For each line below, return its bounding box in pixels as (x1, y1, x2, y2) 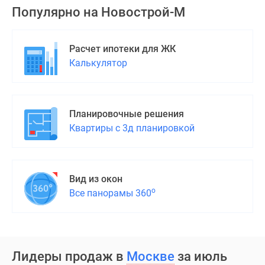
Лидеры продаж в (12, 249, 127, 264)
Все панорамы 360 (69, 188, 151, 199)
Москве (127, 249, 174, 264)
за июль (174, 249, 227, 264)
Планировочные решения (69, 108, 184, 119)
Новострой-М (101, 5, 185, 20)
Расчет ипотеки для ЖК (69, 43, 176, 54)
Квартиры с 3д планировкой (69, 122, 195, 134)
